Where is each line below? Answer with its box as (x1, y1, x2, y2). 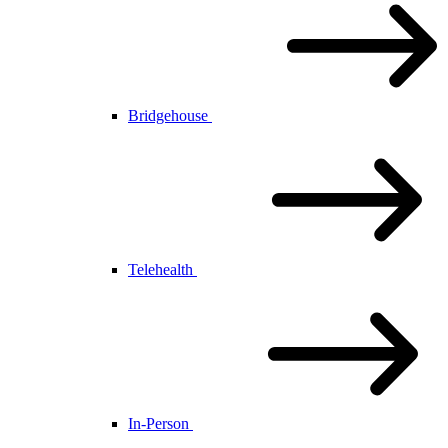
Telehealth (128, 261, 197, 278)
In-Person (128, 415, 193, 432)
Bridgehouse (128, 107, 212, 124)
